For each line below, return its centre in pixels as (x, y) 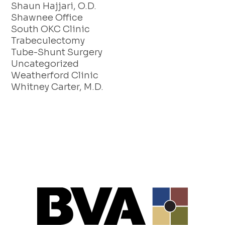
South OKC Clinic (51, 29)
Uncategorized (45, 64)
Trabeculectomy (48, 41)
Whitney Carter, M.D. (58, 87)
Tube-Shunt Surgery (57, 52)
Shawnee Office (47, 18)
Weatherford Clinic (55, 76)
